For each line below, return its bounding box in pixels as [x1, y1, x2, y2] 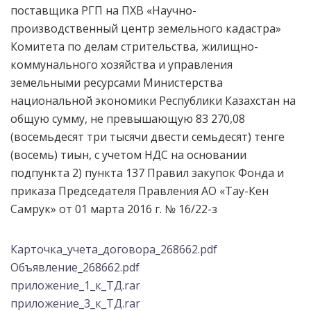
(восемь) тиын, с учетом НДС [10, 147, 168, 162]
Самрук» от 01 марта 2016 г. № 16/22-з [10, 201, 217, 217]
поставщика [10, 3, 81, 18]
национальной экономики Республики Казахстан [10, 93, 283, 108]
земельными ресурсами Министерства [10, 75, 223, 90]
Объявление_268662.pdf [10, 260, 140, 275]
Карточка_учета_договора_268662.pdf [10, 242, 217, 257]
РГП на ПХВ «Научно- [81, 3, 196, 18]
